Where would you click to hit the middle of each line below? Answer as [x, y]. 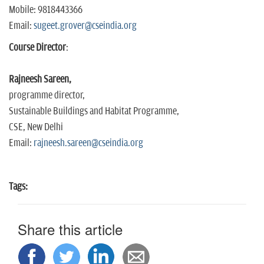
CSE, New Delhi [36, 128]
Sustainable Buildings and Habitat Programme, [94, 112]
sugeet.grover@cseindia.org [85, 26]
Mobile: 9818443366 [46, 10]
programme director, [47, 96]
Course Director [37, 48]
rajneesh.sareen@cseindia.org [88, 143]
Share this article [70, 229]
